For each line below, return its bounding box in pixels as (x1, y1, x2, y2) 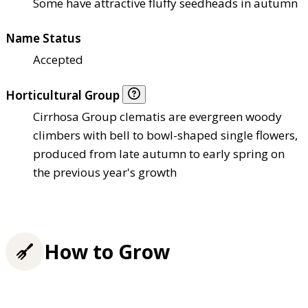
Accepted (33, 52, 83, 68)
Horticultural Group (5, 87, 122, 104)
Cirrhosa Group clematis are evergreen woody (33, 109, 282, 125)
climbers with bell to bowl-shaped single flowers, (33, 127, 298, 144)
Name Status (5, 30, 81, 47)
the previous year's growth (33, 164, 177, 181)
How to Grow (44, 238, 170, 265)
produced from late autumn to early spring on (33, 146, 285, 162)
